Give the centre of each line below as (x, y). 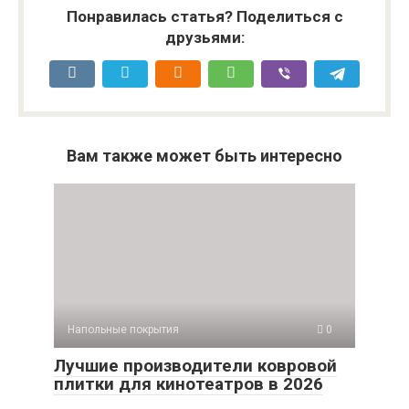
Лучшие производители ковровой (195, 366)
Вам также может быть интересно (204, 156)
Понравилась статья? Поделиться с (204, 17)
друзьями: (204, 38)
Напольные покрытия (123, 330)
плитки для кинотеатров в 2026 (189, 384)
